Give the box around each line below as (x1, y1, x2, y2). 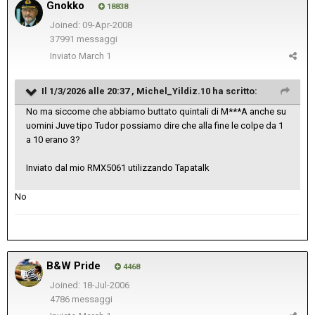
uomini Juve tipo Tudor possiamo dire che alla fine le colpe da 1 (26, 120, 283, 131)
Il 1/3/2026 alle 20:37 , (41, 85, 136, 96)
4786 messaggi (49, 294, 112, 305)
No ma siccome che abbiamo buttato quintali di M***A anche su (26, 105, 286, 117)
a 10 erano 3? (26, 134, 80, 145)
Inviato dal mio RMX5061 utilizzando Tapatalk (26, 162, 210, 173)
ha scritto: (210, 85, 257, 96)
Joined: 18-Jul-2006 (49, 279, 129, 290)
